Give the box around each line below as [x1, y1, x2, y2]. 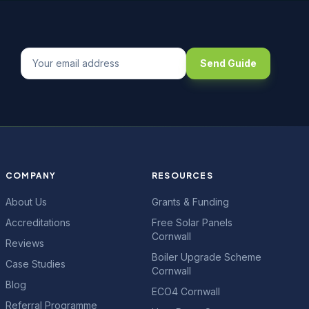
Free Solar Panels [152, 217, 232, 228]
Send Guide [200, 57, 257, 69]
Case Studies [6, 258, 66, 270]
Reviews [6, 237, 44, 249]
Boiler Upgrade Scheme [152, 251, 261, 263]
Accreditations [6, 217, 70, 228]
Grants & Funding [152, 196, 229, 208]
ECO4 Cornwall [152, 286, 220, 297]
